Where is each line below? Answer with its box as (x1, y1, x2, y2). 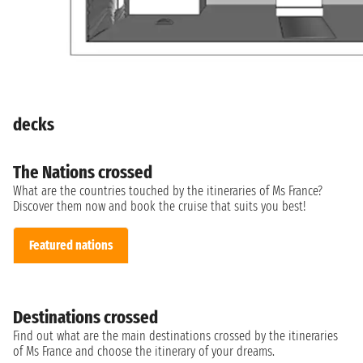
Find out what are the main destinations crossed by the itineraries (13, 328, 338, 344)
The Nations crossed (13, 160, 152, 183)
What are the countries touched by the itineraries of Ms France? (13, 182, 322, 199)
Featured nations (29, 237, 113, 254)
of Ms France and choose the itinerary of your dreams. (13, 344, 275, 360)
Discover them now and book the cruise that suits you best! (13, 198, 305, 214)
